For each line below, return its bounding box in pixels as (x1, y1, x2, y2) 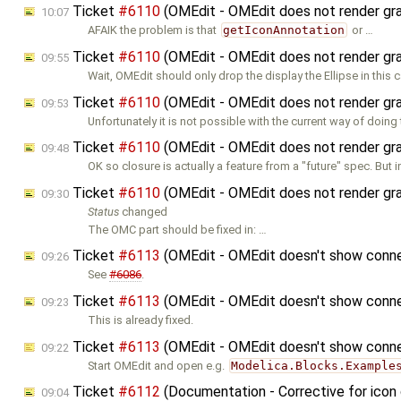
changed (119, 204, 168, 218)
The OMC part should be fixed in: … (88, 222, 268, 236)
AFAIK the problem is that (88, 23, 220, 38)
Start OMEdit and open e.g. (88, 358, 228, 372)
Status (88, 204, 120, 218)
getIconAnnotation (223, 23, 346, 38)
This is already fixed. (88, 312, 194, 327)
